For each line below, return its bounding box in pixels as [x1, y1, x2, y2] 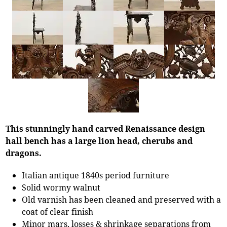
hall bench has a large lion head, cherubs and [6, 135, 193, 146]
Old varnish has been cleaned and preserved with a [22, 194, 221, 205]
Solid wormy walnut [22, 181, 101, 193]
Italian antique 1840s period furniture [22, 169, 170, 181]
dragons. [6, 147, 42, 159]
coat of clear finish [22, 206, 94, 217]
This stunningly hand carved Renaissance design [6, 123, 206, 134]
